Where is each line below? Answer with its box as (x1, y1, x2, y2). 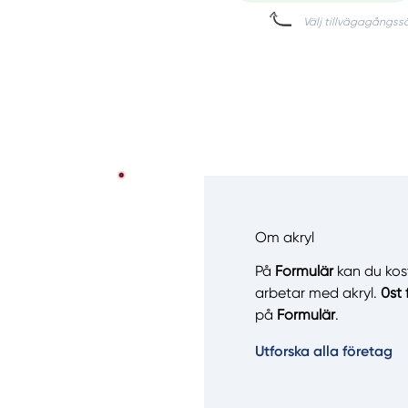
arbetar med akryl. (255, 284, 381, 302)
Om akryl (255, 229, 314, 247)
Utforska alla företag (255, 342, 393, 361)
